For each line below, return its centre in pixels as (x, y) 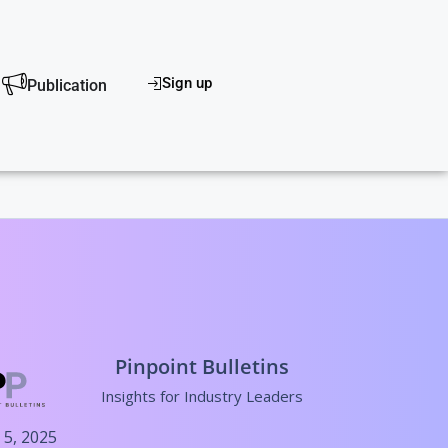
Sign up (187, 83)
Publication (67, 85)
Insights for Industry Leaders (201, 396)
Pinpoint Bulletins (201, 367)
